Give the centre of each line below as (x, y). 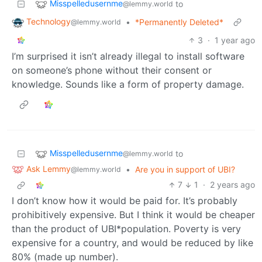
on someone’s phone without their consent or (112, 70)
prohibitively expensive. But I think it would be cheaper (133, 215)
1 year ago (235, 40)
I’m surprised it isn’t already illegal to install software (128, 56)
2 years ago (232, 185)
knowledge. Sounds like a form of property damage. (128, 84)
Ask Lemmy (49, 168)
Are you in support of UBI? (185, 169)
